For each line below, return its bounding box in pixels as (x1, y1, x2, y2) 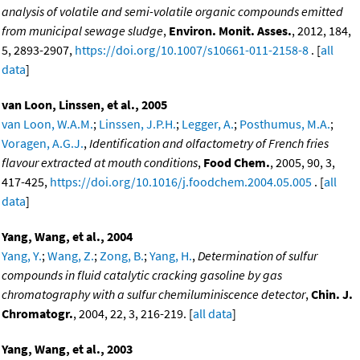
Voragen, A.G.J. (2, 134, 84, 151)
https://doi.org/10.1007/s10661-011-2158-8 (75, 41, 309, 58)
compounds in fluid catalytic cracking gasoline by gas (2, 266, 282, 283)
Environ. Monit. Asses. (169, 22, 292, 39)
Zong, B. (100, 247, 144, 264)
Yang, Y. (2, 247, 42, 264)
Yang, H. (149, 247, 192, 264)
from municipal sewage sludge (2, 22, 163, 39)
